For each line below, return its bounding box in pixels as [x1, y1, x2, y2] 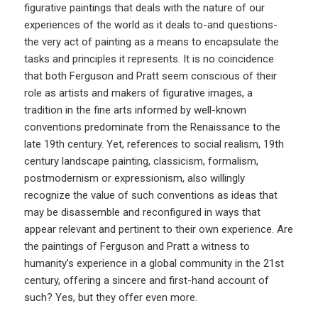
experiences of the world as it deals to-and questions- [24, 18, 278, 31]
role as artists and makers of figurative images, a [24, 86, 253, 99]
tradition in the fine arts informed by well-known [24, 103, 247, 116]
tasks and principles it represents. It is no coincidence [24, 52, 275, 65]
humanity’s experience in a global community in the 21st [24, 256, 285, 270]
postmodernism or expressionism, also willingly [24, 171, 246, 185]
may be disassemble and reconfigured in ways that [24, 205, 261, 219]
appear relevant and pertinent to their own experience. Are [24, 222, 294, 236]
